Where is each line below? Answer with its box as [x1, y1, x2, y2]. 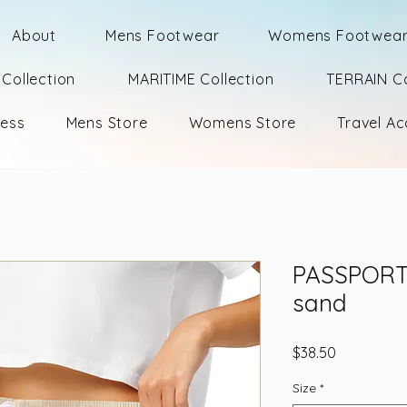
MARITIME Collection [128, 70, 274, 88]
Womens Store [188, 114, 297, 132]
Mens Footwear [104, 26, 220, 45]
